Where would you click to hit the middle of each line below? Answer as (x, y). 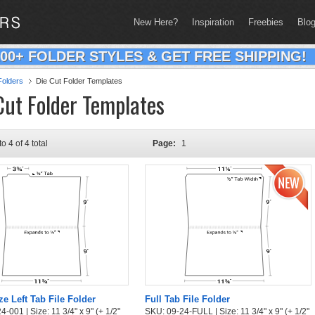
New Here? (156, 22)
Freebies (266, 22)
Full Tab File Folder (187, 299)
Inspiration (213, 22)
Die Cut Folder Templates (79, 81)
